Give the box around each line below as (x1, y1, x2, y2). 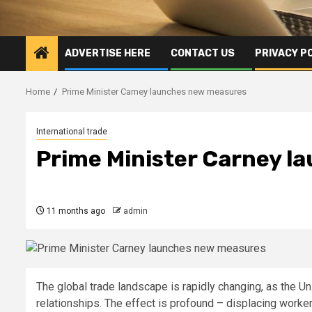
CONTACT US (171, 47, 235, 59)
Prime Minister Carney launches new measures (62, 86, 247, 97)
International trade (36, 126, 107, 136)
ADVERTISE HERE (65, 47, 150, 59)
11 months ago (45, 205, 105, 216)
